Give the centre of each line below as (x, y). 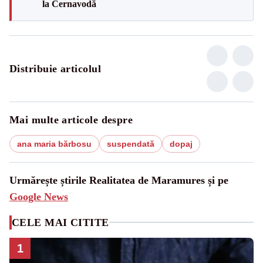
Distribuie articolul (55, 68)
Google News (39, 196)
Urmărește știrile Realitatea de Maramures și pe (119, 180)
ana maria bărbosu (54, 144)
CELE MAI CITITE (60, 222)
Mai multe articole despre (71, 119)
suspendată (131, 144)
